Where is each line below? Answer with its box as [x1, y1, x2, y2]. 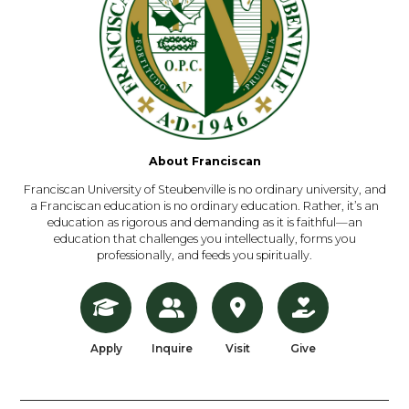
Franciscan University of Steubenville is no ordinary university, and [23, 182, 386, 196]
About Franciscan [148, 154, 261, 169]
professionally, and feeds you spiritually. [97, 247, 312, 262]
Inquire [151, 341, 193, 356]
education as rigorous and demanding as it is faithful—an [47, 215, 362, 229]
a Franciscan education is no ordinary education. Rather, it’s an [30, 198, 379, 213]
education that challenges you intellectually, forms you [53, 231, 356, 246]
